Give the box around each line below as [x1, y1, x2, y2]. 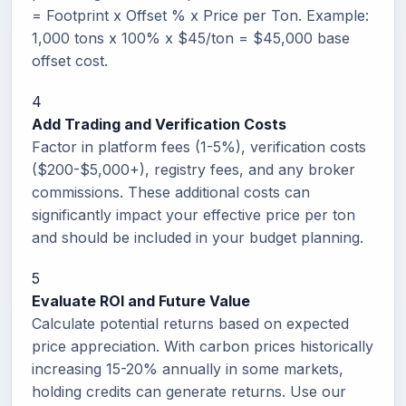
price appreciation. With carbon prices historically [32, 337, 373, 355]
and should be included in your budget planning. [32, 228, 363, 246]
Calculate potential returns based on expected [32, 314, 349, 333]
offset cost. [32, 52, 108, 70]
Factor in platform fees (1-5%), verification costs [32, 138, 366, 156]
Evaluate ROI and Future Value [32, 292, 250, 310]
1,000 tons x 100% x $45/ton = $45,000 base [32, 29, 350, 47]
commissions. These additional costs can [32, 183, 310, 201]
